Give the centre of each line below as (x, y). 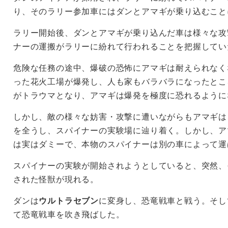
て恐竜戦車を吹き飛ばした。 (69, 215)
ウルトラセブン (69, 201)
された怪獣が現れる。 (56, 179)
